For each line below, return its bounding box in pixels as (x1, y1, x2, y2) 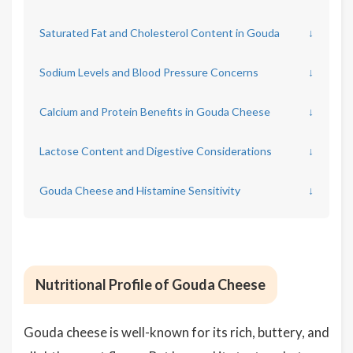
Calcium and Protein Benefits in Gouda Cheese (39, 105, 270, 118)
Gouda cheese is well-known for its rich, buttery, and (24, 324, 329, 340)
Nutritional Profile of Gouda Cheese (35, 276, 266, 293)
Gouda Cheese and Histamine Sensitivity (39, 184, 240, 197)
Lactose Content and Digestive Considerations (39, 144, 272, 158)
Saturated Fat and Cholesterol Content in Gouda (39, 26, 280, 39)
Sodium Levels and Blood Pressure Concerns (39, 65, 258, 79)
